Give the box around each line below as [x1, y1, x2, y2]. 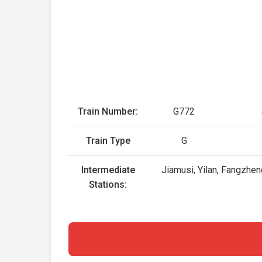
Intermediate [81, 164, 135, 175]
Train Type [85, 135, 130, 146]
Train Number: [78, 106, 139, 117]
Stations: [89, 179, 127, 190]
